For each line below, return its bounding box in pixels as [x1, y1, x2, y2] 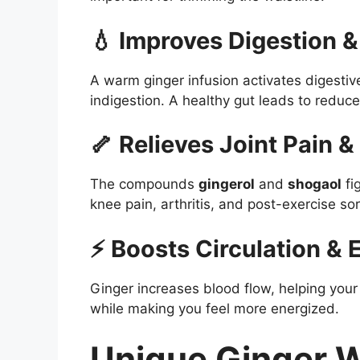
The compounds [90, 176, 198, 193]
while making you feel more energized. [90, 300, 339, 317]
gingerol [198, 176, 255, 193]
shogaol [288, 176, 342, 193]
